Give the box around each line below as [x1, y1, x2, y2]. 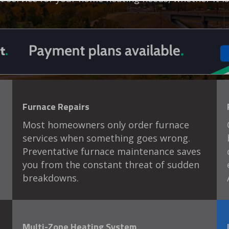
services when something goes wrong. [22, 132, 190, 145]
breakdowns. [22, 172, 79, 185]
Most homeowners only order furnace [22, 119, 189, 131]
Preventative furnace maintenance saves [22, 145, 201, 158]
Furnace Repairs [22, 100, 89, 114]
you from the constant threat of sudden [22, 158, 199, 171]
